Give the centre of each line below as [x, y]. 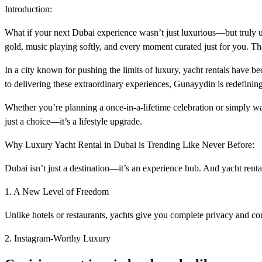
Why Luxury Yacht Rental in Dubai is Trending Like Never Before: [130, 144]
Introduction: [28, 9]
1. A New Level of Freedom [57, 191]
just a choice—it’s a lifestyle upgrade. [73, 121]
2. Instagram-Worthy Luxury [58, 238]
